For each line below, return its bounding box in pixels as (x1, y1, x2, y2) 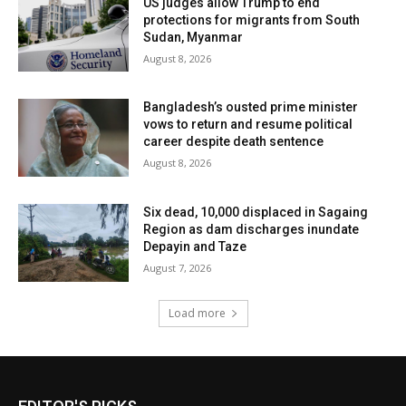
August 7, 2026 (143, 261, 212, 275)
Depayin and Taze (143, 239, 247, 255)
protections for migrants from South (143, 12, 361, 27)
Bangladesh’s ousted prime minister (143, 100, 359, 115)
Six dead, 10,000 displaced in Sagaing (143, 205, 369, 220)
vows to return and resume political (143, 117, 353, 132)
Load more (168, 304, 226, 321)
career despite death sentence (143, 134, 324, 150)
